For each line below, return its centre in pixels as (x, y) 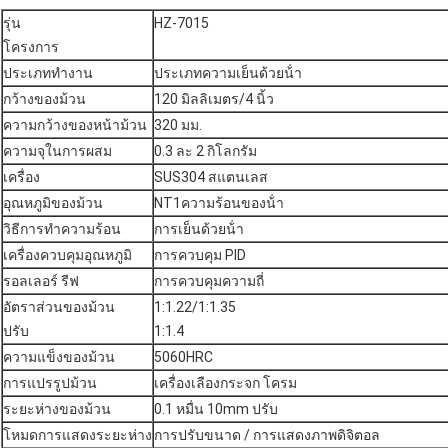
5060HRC (183, 357)
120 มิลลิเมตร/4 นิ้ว (214, 99)
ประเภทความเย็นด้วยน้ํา (228, 73)
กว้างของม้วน (44, 99)
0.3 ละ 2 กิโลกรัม (205, 151)
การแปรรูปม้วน (50, 383)
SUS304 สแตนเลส (211, 177)
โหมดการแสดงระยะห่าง (77, 435)
